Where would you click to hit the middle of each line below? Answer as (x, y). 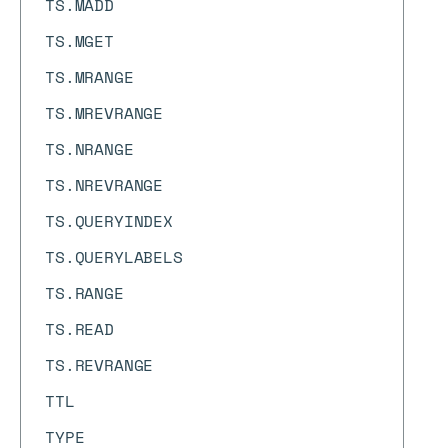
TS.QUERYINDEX (109, 221)
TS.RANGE (84, 293)
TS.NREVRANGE (104, 185)
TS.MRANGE (89, 77)
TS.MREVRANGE (104, 113)
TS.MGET (79, 41)
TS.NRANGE (89, 149)
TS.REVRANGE (99, 365)
